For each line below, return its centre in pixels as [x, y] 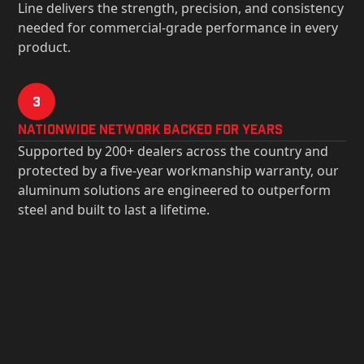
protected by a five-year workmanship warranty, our [179, 171]
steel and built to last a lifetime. [114, 210]
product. [45, 47]
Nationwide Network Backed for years [151, 129]
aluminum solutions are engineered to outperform [175, 190]
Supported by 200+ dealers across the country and [173, 151]
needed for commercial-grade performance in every [178, 28]
